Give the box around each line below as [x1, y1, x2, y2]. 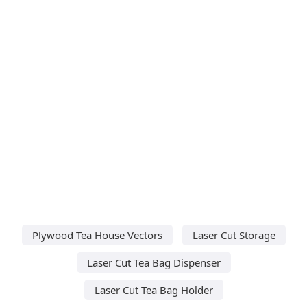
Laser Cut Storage [192, 228, 275, 242]
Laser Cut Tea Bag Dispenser [86, 255, 221, 269]
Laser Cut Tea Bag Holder [94, 282, 213, 297]
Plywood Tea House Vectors [32, 228, 162, 242]
